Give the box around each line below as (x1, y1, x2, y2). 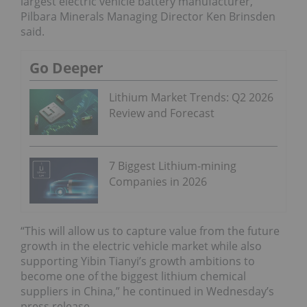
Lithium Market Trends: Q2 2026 (109, 90, 273, 105)
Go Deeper (29, 58, 103, 77)
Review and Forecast (109, 106, 214, 121)
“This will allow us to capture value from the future (21, 223, 280, 238)
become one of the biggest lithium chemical (21, 268, 246, 284)
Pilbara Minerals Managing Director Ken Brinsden (21, 9, 275, 24)
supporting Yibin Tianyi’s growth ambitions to (21, 253, 255, 269)
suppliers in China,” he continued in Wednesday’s (21, 283, 274, 299)
